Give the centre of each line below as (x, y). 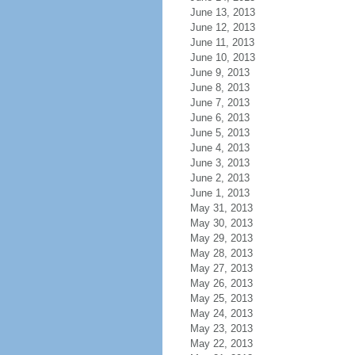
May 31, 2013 (221, 208)
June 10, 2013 (222, 57)
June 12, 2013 (222, 27)
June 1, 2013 (219, 193)
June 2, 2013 (219, 178)
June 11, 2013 (222, 42)
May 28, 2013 (221, 253)
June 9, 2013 (219, 73)
